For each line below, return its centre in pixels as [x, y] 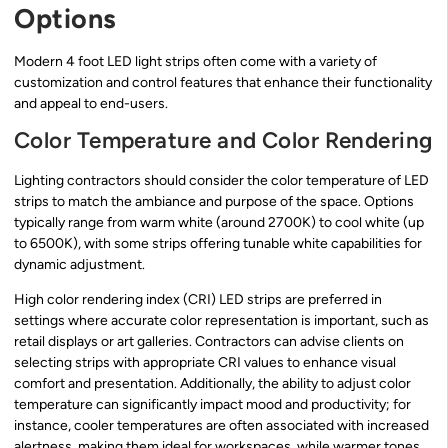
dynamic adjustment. [79, 264]
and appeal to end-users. [91, 103]
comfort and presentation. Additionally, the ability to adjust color [212, 384]
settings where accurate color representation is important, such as [221, 321]
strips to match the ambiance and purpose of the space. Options [214, 201]
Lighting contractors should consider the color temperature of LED [221, 180]
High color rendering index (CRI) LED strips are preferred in [198, 300]
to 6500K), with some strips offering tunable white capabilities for [218, 243]
